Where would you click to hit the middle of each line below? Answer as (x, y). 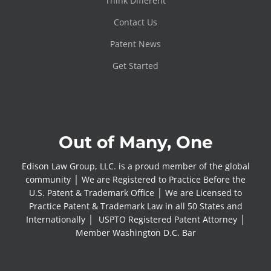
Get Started (135, 66)
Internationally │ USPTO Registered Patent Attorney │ (135, 219)
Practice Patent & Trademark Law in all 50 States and (135, 206)
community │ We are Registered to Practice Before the (135, 179)
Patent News (135, 44)
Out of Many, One (135, 142)
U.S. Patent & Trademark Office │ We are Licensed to (135, 193)
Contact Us (135, 22)
